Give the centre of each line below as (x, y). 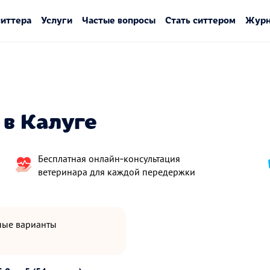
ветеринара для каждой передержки (117, 172)
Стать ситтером (200, 20)
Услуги (56, 20)
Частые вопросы (118, 20)
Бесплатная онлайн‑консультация (109, 159)
